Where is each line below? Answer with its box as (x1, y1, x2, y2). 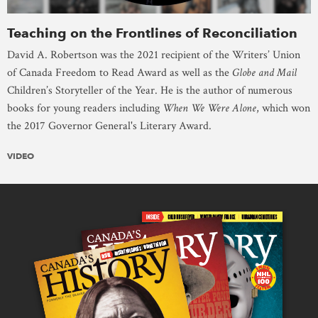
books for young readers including (7, 100, 163, 116)
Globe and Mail (232, 65, 297, 80)
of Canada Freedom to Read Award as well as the (7, 65, 232, 80)
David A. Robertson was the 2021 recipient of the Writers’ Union (7, 47, 300, 62)
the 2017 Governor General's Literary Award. (7, 118, 212, 133)
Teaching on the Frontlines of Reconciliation (7, 24, 297, 41)
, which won (256, 100, 310, 116)
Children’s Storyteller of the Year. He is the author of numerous (7, 82, 292, 98)
